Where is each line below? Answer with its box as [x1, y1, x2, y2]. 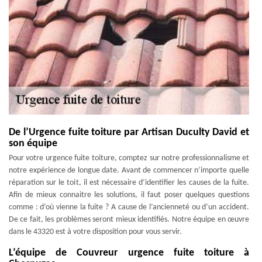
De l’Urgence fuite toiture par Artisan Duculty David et [9, 126, 249, 138]
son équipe [9, 137, 57, 149]
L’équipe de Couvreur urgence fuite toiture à [9, 247, 249, 258]
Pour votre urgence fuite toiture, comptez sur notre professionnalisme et [9, 153, 249, 163]
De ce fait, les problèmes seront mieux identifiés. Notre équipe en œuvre [9, 215, 249, 224]
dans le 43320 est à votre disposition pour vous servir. [9, 227, 182, 236]
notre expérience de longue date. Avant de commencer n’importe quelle [9, 166, 249, 175]
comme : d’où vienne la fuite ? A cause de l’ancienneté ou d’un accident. [9, 202, 249, 212]
